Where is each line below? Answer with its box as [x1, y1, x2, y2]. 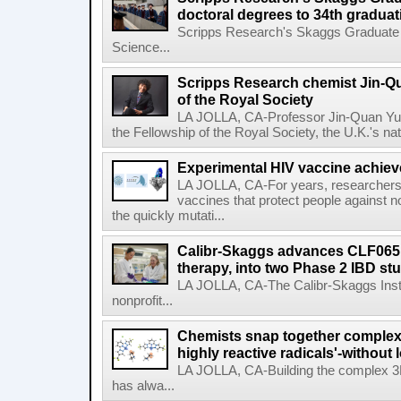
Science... [112, 40, 170, 55]
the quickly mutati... [112, 209, 225, 223]
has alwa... [112, 379, 175, 393]
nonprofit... [112, 294, 173, 308]
